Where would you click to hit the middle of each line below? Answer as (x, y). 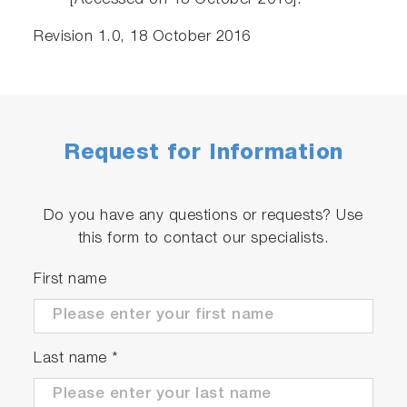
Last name (73, 360)
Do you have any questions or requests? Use (203, 217)
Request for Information (203, 155)
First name (70, 281)
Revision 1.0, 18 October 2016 (142, 38)
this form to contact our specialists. (203, 240)
